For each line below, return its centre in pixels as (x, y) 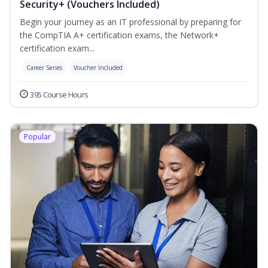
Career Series (44, 68)
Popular (37, 137)
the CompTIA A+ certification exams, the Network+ (119, 35)
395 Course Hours (59, 95)
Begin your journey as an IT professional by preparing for (130, 22)
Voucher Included (98, 68)
